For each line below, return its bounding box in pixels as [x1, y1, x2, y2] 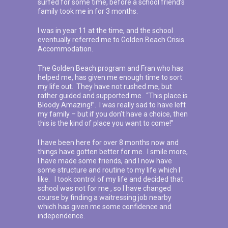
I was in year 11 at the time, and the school [38, 26, 173, 35]
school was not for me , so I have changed [38, 184, 171, 193]
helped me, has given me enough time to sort [38, 73, 182, 82]
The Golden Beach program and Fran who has [38, 64, 184, 73]
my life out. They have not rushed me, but [38, 82, 172, 91]
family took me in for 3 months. [38, 7, 138, 16]
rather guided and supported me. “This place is [38, 92, 188, 100]
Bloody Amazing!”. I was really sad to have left [38, 101, 186, 109]
